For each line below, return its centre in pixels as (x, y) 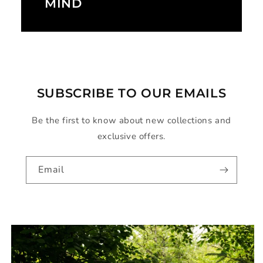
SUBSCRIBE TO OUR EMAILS (131, 93)
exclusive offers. (131, 136)
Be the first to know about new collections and (131, 120)
